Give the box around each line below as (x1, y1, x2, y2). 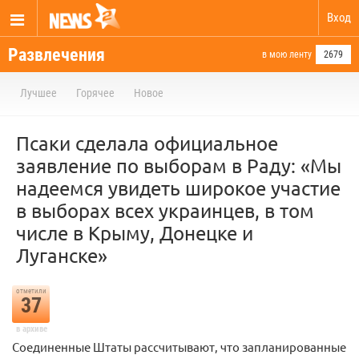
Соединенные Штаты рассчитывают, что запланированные (12, 339, 346, 354)
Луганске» (16, 244, 107, 267)
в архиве (15, 324, 47, 334)
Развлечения (8, 45, 105, 65)
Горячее (76, 87, 115, 99)
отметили (15, 287, 46, 295)
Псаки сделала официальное (16, 131, 278, 155)
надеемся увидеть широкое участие (16, 176, 341, 200)
